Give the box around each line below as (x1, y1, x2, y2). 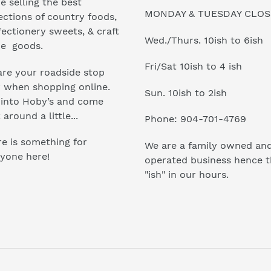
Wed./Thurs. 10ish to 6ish (145, 34, 263, 46)
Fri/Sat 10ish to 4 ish (145, 60, 242, 73)
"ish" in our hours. (145, 168, 229, 180)
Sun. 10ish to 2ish (145, 87, 227, 99)
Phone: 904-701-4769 (145, 113, 246, 125)
